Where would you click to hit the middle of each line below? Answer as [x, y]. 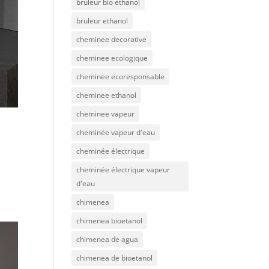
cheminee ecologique [112, 58]
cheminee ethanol [107, 95]
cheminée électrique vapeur [123, 170]
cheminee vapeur [106, 114]
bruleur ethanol [102, 21]
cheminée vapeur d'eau [116, 132]
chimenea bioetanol [110, 221]
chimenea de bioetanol [115, 258]
